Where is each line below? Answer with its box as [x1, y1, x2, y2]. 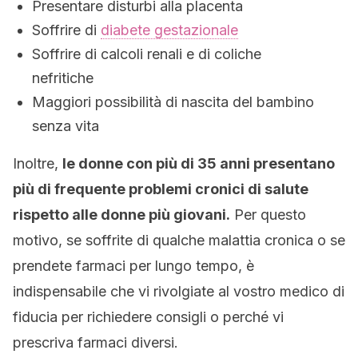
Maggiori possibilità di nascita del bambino [32, 93, 314, 110]
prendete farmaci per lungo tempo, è [13, 257, 254, 274]
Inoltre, [13, 155, 62, 172]
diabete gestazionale [101, 22, 238, 38]
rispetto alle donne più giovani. [13, 206, 230, 223]
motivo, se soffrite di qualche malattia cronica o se [13, 232, 345, 249]
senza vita [32, 117, 99, 134]
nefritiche [32, 70, 93, 86]
